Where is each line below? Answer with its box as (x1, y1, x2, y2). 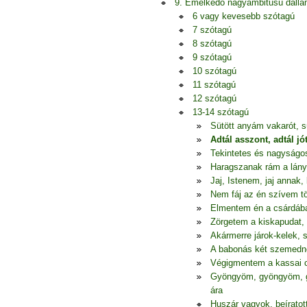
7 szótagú (193, 25, 232, 35)
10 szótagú (193, 66, 236, 76)
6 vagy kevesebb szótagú (193, 11, 295, 21)
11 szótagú (193, 79, 236, 90)
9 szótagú (193, 52, 232, 62)
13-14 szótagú (193, 107, 249, 117)
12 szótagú (193, 93, 236, 103)
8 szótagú (193, 38, 232, 49)
